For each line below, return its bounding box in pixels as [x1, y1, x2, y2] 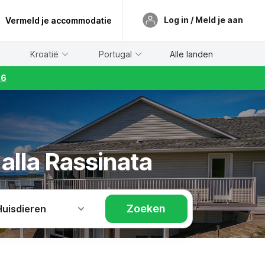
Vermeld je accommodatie [5, 15, 112, 25]
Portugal [99, 49, 132, 59]
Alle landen [169, 49, 213, 59]
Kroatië [30, 49, 59, 59]
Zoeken [127, 202, 166, 215]
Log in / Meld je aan [164, 14, 243, 25]
